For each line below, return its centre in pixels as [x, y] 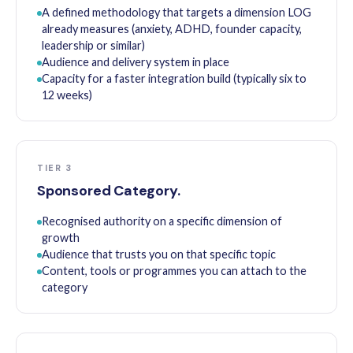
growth [61, 237]
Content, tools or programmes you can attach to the [174, 270]
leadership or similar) [93, 45]
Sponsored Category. [109, 190]
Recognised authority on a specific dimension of [162, 221]
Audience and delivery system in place [136, 61]
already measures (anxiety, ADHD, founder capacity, [172, 28]
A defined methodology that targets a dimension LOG [176, 12]
